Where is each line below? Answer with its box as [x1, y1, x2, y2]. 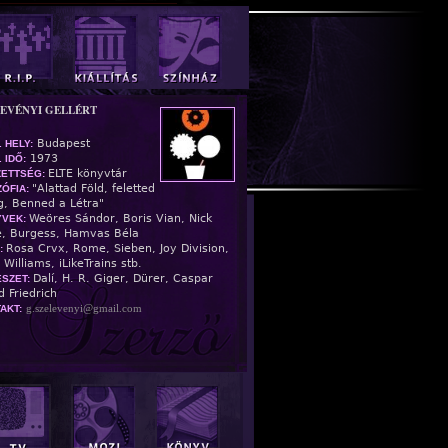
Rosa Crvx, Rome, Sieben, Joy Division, [6, 242, 229, 255]
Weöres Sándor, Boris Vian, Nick [29, 212, 212, 225]
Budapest [33, 137, 90, 150]
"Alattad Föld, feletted [32, 182, 155, 195]
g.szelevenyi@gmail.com [26, 302, 142, 314]
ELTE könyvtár [48, 167, 127, 180]
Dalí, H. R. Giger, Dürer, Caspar [33, 272, 213, 285]
